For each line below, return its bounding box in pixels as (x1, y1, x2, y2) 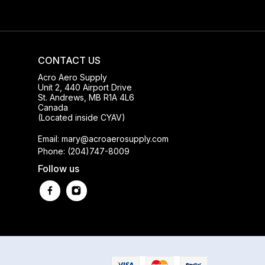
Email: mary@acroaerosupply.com (37, 133, 169, 144)
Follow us (37, 162, 79, 174)
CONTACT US (37, 54, 101, 66)
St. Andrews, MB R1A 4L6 (37, 92, 134, 102)
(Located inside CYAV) (37, 112, 125, 122)
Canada (37, 102, 68, 112)
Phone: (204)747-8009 (37, 146, 130, 156)
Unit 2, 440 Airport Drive (37, 82, 132, 92)
